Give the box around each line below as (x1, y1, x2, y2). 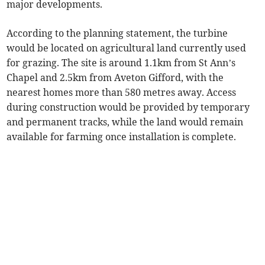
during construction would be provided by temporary (7, 101, 250, 114)
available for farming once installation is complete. (7, 131, 237, 143)
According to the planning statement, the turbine (7, 27, 228, 40)
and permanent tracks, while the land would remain (7, 116, 244, 128)
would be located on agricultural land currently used (7, 42, 247, 54)
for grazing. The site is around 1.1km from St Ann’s (7, 57, 236, 69)
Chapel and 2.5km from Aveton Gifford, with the (7, 72, 224, 84)
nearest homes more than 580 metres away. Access (7, 86, 237, 99)
